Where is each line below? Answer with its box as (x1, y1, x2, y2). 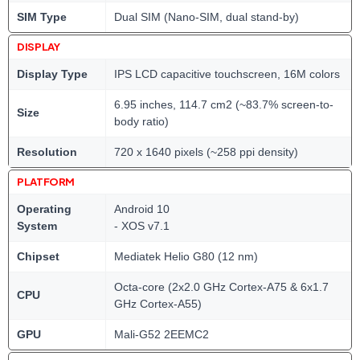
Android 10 (114, 202, 170, 216)
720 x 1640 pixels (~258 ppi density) (114, 145, 298, 159)
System (17, 219, 57, 233)
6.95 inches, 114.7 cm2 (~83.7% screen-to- (114, 98, 333, 112)
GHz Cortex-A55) (114, 297, 202, 311)
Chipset (17, 250, 59, 264)
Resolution (17, 145, 77, 159)
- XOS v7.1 (114, 219, 170, 233)
